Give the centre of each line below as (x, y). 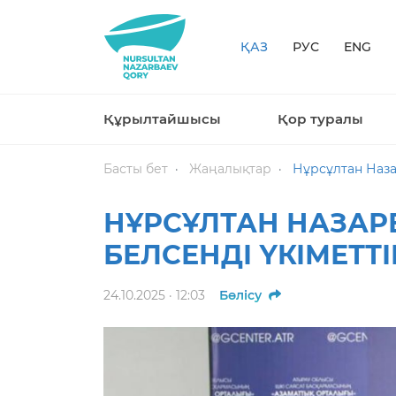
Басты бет (136, 169)
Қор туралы (320, 119)
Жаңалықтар (230, 169)
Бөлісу (240, 295)
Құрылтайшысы (162, 119)
